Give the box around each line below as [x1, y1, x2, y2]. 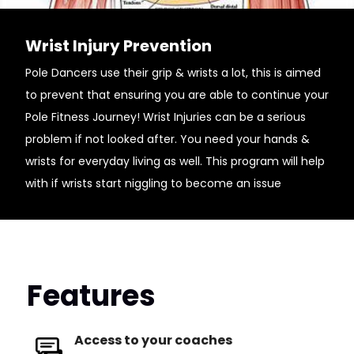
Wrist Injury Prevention [25, 35, 212, 57]
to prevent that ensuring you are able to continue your [25, 87, 329, 103]
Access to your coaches [73, 331, 232, 349]
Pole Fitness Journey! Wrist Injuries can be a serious [25, 109, 306, 125]
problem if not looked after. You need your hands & [25, 131, 310, 147]
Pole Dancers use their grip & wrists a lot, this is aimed [25, 65, 321, 81]
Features [26, 276, 156, 316]
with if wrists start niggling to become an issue [25, 175, 281, 191]
